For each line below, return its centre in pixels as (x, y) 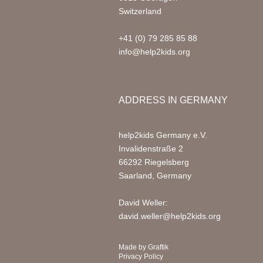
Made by (133, 247)
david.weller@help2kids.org (170, 216)
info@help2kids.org (154, 52)
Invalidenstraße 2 (151, 149)
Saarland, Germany (155, 176)
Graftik (158, 247)
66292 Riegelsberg (154, 162)
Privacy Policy (141, 257)
